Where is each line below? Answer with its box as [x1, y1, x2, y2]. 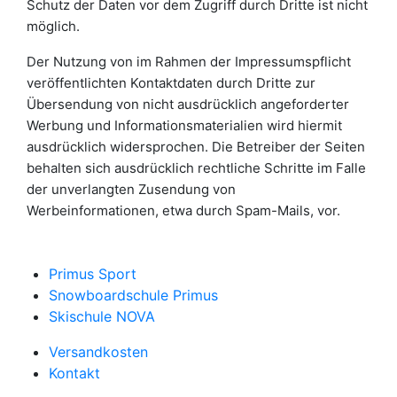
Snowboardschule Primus [49, 286, 218, 305]
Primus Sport [49, 265, 136, 284]
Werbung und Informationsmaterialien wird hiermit [27, 117, 342, 135]
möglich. [27, 18, 80, 35]
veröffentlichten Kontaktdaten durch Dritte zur [27, 74, 315, 92]
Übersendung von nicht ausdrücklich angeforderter [27, 96, 349, 113]
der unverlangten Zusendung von [27, 181, 236, 198]
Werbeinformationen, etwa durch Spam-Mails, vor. [27, 202, 340, 220]
